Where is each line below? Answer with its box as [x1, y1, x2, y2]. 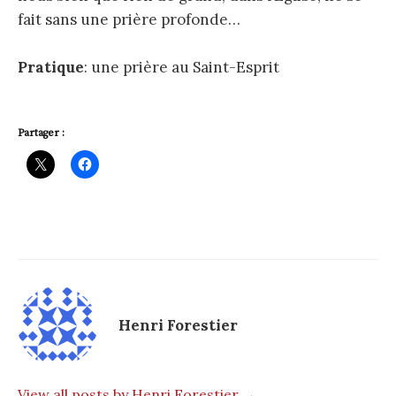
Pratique [18, 57, 84, 77]
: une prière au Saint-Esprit [84, 57, 279, 77]
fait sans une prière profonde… [18, 9, 240, 29]
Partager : [18, 126, 65, 140]
